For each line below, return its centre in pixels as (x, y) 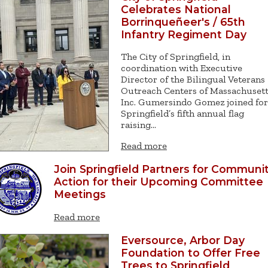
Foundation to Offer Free (191, 253)
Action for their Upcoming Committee (159, 182)
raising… (138, 125)
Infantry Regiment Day (184, 34)
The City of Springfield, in (176, 57)
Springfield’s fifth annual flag (182, 114)
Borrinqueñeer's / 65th (183, 22)
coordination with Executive (182, 68)
